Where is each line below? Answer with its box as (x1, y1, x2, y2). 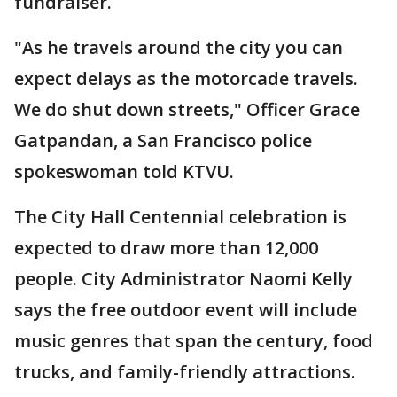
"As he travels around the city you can (14, 35, 343, 60)
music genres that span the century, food (14, 329, 373, 354)
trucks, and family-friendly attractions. (14, 360, 355, 385)
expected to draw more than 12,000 (14, 236, 318, 261)
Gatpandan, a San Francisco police (14, 128, 312, 153)
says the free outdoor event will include (14, 298, 357, 323)
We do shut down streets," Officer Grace (14, 97, 360, 122)
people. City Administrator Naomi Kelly (14, 267, 353, 292)
